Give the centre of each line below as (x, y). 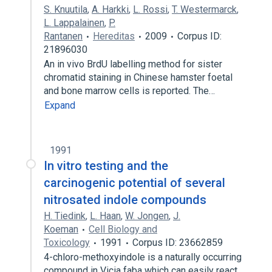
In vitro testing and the (106, 166)
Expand (60, 105)
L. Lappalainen (74, 23)
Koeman (61, 229)
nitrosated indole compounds (125, 200)
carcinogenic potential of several (134, 183)
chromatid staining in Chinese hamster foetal (138, 77)
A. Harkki (110, 9)
